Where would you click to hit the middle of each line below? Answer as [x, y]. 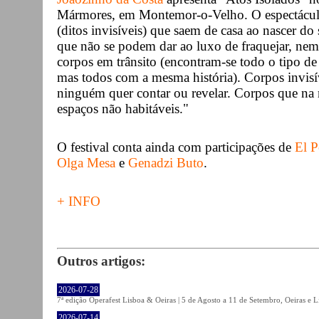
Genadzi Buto [166, 162]
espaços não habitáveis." [123, 108]
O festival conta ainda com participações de [176, 147]
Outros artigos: [101, 261]
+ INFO [79, 201]
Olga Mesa [88, 162]
